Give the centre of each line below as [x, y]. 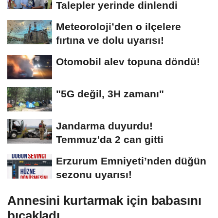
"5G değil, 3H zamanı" [110, 94]
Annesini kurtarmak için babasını [104, 201]
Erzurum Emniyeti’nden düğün [131, 161]
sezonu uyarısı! [94, 175]
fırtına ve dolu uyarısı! [110, 40]
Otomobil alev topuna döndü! [128, 62]
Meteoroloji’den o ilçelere [118, 27]
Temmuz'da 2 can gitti [110, 140]
